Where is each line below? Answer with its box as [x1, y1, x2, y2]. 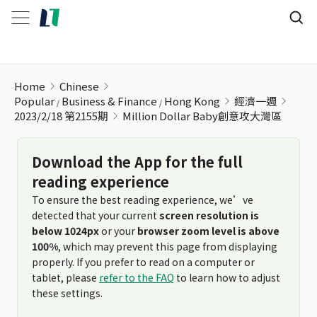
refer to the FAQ [99, 270, 174, 284]
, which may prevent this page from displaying [58, 239, 277, 253]
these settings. [32, 286, 103, 300]
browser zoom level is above [137, 224, 279, 238]
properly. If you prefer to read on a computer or [32, 255, 255, 269]
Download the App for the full [32, 151, 243, 172]
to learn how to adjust [174, 270, 280, 284]
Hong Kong [164, 93, 220, 108]
